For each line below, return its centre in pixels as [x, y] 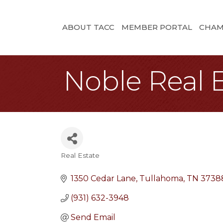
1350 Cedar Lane [103, 178]
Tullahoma [161, 178]
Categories [92, 164]
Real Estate [80, 155]
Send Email [93, 217]
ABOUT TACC [88, 27]
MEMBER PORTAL [157, 27]
